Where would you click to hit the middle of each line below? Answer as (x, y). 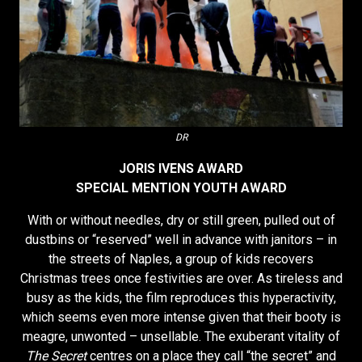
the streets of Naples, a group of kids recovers (181, 259)
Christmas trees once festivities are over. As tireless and (181, 279)
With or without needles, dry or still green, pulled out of (181, 221)
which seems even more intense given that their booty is (181, 318)
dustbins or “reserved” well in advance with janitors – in (181, 240)
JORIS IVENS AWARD (181, 169)
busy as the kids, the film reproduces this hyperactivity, (181, 298)
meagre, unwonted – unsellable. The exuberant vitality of (181, 337)
